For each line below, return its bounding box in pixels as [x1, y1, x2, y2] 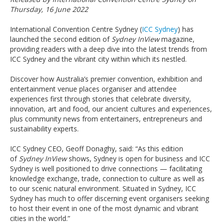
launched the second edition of [10, 34, 111, 44]
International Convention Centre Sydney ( [10, 24, 142, 34]
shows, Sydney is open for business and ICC [67, 154, 210, 163]
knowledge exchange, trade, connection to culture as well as [10, 174, 205, 183]
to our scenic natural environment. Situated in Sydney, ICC [10, 184, 196, 193]
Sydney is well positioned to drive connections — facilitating [10, 164, 202, 173]
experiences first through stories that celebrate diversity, [10, 94, 191, 104]
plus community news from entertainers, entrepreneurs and [10, 114, 202, 123]
